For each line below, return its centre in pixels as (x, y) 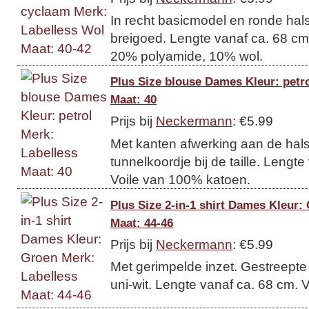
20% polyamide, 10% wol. (187, 56)
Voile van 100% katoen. (180, 179)
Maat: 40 (133, 99)
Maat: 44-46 (142, 222)
